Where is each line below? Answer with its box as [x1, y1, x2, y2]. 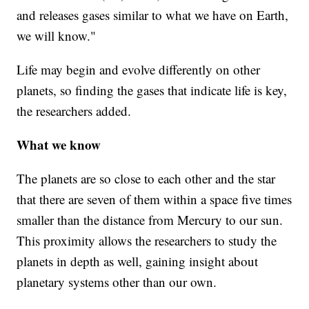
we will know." [17, 27, 97, 45]
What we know [17, 135, 101, 154]
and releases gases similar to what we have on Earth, [17, 6, 289, 24]
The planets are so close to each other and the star [17, 170, 276, 188]
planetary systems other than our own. [17, 273, 217, 291]
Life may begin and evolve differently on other [17, 61, 261, 79]
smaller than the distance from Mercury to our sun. [17, 211, 283, 229]
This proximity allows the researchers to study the [17, 232, 277, 250]
